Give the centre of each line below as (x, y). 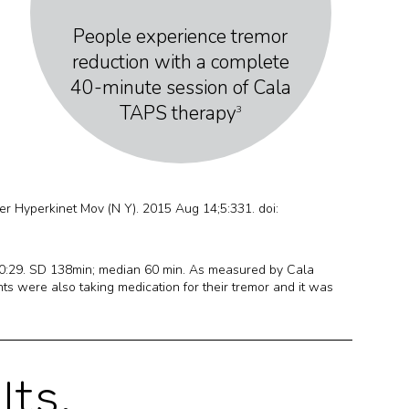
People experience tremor (181, 37)
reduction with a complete (180, 62)
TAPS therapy (178, 113)
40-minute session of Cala (180, 88)
